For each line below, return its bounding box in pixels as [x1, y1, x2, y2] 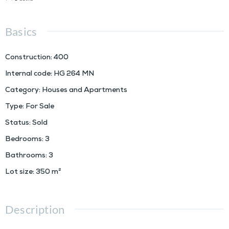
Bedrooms [5, 135, 42, 145]
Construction [5, 54, 51, 63]
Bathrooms [5, 152, 45, 161]
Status [5, 119, 29, 128]
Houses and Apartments [42, 86, 127, 96]
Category [5, 86, 39, 96]
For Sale [26, 103, 54, 112]
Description [5, 202, 65, 217]
